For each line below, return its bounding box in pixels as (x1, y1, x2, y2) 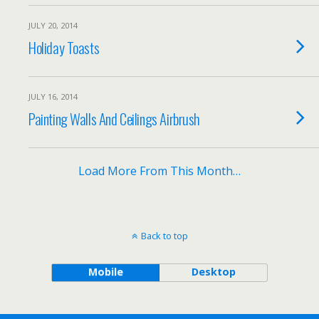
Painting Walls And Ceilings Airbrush (28, 108, 201, 130)
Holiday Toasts (28, 36, 100, 58)
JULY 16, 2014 (28, 91, 78, 102)
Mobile (88, 265, 123, 278)
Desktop (191, 265, 236, 278)
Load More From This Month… (78, 163, 241, 179)
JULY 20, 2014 (28, 20, 78, 31)
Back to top (140, 229, 188, 242)
